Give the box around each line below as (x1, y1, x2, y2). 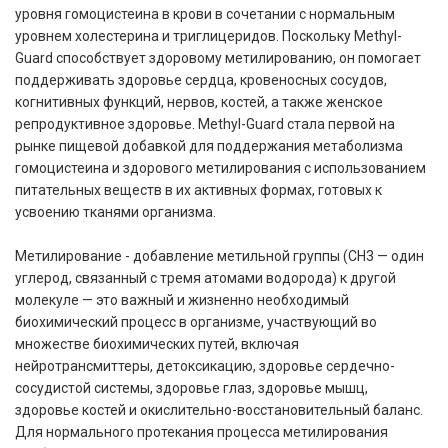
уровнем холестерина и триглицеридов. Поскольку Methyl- (15, 27, 402, 44)
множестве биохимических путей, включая (15, 335, 299, 352)
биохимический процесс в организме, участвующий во (15, 313, 377, 330)
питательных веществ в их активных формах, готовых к (15, 181, 382, 198)
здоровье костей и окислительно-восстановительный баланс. (15, 401, 423, 418)
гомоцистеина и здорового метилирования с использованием (15, 159, 426, 176)
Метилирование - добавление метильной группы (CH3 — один (15, 247, 424, 264)
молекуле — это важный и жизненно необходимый (15, 291, 349, 308)
